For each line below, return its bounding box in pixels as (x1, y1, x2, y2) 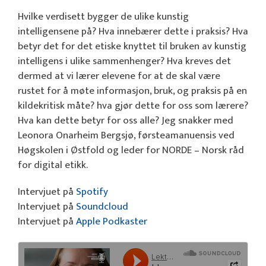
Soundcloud (76, 198, 128, 216)
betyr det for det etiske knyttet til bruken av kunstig (18, 37, 246, 55)
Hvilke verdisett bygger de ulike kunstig (18, 8, 189, 25)
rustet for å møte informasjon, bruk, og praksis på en (18, 82, 247, 99)
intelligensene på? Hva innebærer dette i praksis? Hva (18, 23, 248, 40)
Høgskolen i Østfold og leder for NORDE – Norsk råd (18, 141, 244, 159)
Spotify (76, 183, 108, 201)
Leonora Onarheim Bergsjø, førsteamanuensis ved (18, 126, 235, 144)
